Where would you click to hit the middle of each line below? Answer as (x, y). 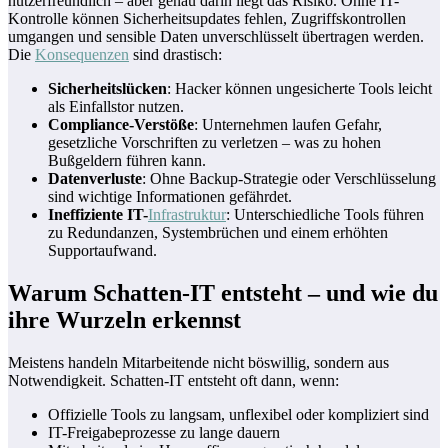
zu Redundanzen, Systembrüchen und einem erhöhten (218, 233)
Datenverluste (95, 179)
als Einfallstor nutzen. (116, 107)
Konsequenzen (82, 55)
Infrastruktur (187, 215)
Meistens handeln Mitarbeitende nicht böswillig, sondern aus (198, 363)
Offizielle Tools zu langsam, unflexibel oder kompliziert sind (238, 415)
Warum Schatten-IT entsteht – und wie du (223, 293)
